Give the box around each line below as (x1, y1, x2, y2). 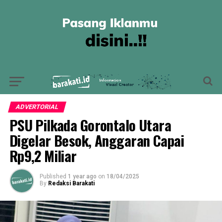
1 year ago (67, 173, 97, 180)
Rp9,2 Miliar (9, 145, 77, 166)
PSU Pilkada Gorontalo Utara (9, 114, 171, 135)
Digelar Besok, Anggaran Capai (9, 130, 184, 151)
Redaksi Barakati (48, 180, 95, 187)
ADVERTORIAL (14, 103, 59, 111)
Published (39, 173, 66, 180)
